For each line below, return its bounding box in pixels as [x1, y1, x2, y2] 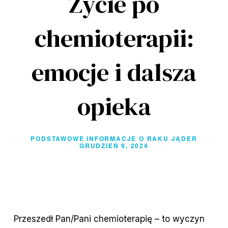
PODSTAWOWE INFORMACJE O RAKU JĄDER [31, 134, 197, 144]
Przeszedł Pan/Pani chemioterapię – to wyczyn [13, 213, 205, 224]
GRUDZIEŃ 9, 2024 [79, 141, 149, 151]
